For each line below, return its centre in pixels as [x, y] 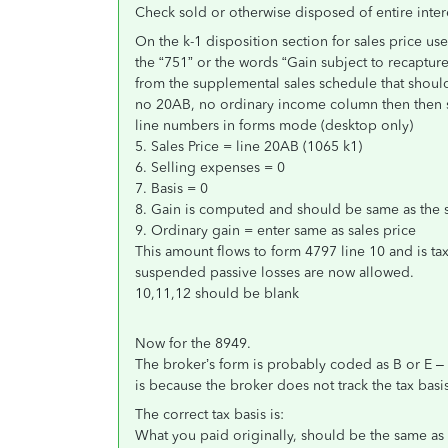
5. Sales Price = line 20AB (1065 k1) [248, 146]
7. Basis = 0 [171, 188]
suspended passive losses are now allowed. [274, 272]
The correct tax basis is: [209, 414]
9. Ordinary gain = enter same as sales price [275, 230]
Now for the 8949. [193, 343]
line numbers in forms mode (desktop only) [274, 125]
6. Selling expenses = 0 [210, 167]
